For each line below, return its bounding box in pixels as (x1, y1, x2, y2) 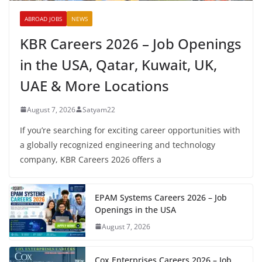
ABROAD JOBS (25, 14, 62, 23)
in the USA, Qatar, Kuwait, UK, (20, 54, 217, 74)
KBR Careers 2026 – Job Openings (20, 33, 242, 53)
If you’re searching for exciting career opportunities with (20, 124, 240, 136)
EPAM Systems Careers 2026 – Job (95, 191, 227, 203)
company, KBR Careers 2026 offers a (20, 153, 161, 165)
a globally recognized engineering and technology (20, 139, 215, 150)
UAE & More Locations (20, 75, 169, 95)
